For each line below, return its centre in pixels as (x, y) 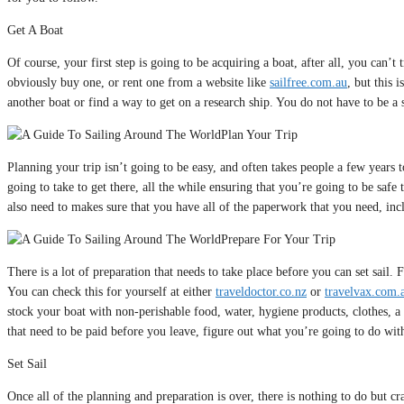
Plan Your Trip (259, 134)
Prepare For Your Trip (278, 239)
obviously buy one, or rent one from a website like (138, 82)
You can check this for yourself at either (111, 291)
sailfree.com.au (308, 82)
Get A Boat (35, 30)
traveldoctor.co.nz (261, 291)
